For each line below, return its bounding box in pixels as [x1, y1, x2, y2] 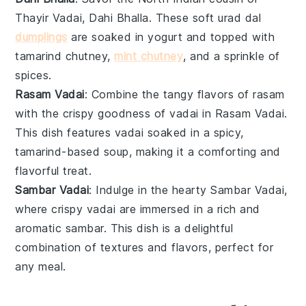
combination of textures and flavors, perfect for [15, 240, 274, 255]
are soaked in [67, 30, 148, 44]
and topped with [182, 30, 275, 44]
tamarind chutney [15, 49, 108, 64]
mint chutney [114, 49, 184, 64]
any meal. [15, 260, 66, 274]
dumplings [15, 30, 68, 44]
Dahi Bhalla [89, 11, 149, 25]
